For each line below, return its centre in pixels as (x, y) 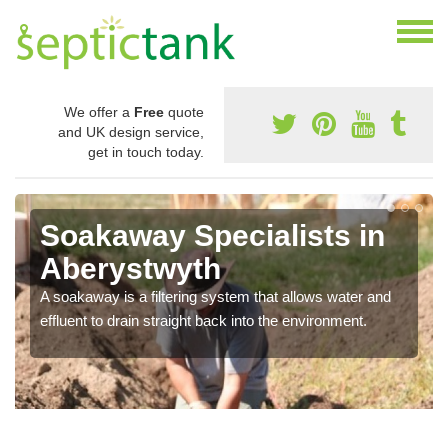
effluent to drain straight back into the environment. (203, 321)
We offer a (99, 112)
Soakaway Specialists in (212, 236)
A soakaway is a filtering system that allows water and (215, 297)
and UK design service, (131, 132)
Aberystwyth (130, 269)
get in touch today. (146, 152)
